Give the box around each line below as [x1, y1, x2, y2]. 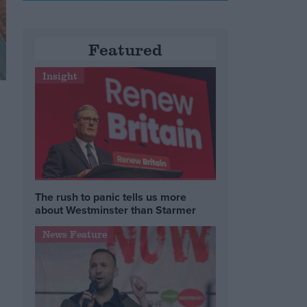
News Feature [42, 228, 107, 241]
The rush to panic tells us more [35, 188, 187, 205]
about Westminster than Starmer [35, 201, 197, 218]
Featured [88, 38, 163, 61]
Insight [42, 69, 77, 82]
